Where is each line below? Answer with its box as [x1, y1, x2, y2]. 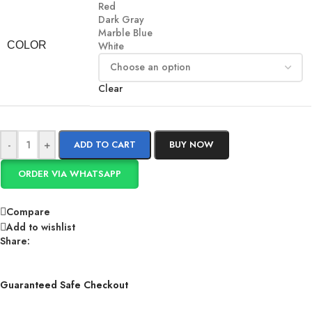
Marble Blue [98, 25, 153, 40]
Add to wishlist [6, 219, 75, 234]
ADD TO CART [74, 137, 136, 151]
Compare [6, 204, 50, 219]
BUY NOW [169, 137, 214, 151]
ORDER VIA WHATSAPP [18, 166, 122, 180]
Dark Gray [98, 12, 144, 26]
